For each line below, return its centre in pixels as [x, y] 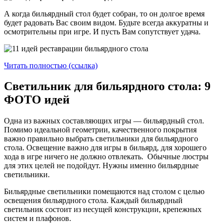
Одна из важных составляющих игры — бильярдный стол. [104, 121]
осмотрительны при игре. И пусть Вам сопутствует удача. [102, 31]
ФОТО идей [37, 100]
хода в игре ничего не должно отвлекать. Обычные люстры [106, 157]
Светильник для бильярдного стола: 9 [107, 86]
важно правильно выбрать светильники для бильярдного [101, 139]
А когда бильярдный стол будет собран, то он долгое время [104, 13]
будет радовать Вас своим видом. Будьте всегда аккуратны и [106, 22]
